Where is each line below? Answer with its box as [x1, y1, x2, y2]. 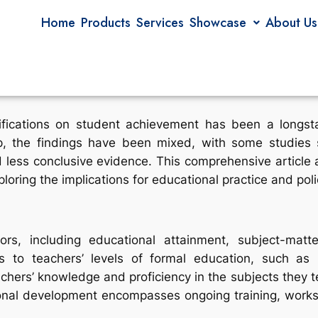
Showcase [190, 13, 247, 32]
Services [136, 13, 185, 32]
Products [81, 13, 131, 32]
